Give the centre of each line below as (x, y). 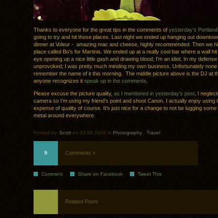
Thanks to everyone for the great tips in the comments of (101, 30)
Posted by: (46, 133)
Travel (153, 133)
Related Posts (82, 202)
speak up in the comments (115, 81)
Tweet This (150, 174)
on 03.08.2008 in (92, 133)
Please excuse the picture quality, (74, 94)
